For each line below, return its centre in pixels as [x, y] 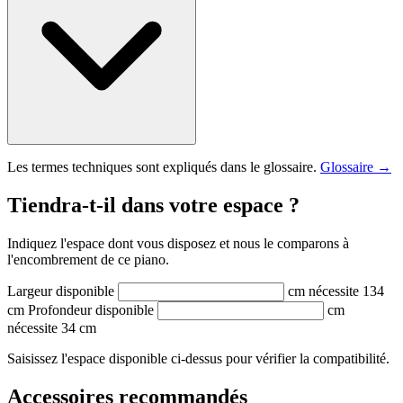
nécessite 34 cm [52, 327]
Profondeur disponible [91, 309]
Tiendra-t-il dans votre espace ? [153, 205]
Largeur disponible [61, 291]
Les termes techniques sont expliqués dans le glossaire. [164, 166]
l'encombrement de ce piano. [88, 259]
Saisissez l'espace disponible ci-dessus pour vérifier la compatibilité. [198, 358]
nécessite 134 [346, 291]
